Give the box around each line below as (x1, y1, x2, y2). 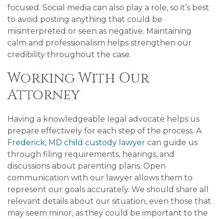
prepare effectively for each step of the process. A (7, 126, 201, 135)
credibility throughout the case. (7, 50, 131, 59)
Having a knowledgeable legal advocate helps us (7, 114, 199, 124)
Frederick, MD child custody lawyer (7, 138, 145, 147)
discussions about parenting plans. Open (7, 161, 166, 171)
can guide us (145, 138, 197, 147)
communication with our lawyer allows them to (7, 173, 193, 182)
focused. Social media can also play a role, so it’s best (7, 3, 209, 12)
